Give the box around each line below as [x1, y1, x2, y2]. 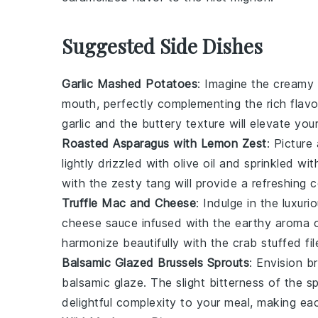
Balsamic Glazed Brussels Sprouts [62, 256, 249, 270]
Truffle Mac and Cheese [62, 196, 196, 210]
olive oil [173, 156, 216, 170]
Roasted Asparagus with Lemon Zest [62, 136, 267, 150]
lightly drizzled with [62, 156, 173, 170]
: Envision [249, 256, 307, 270]
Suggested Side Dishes [62, 33, 263, 59]
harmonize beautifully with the [62, 236, 233, 250]
